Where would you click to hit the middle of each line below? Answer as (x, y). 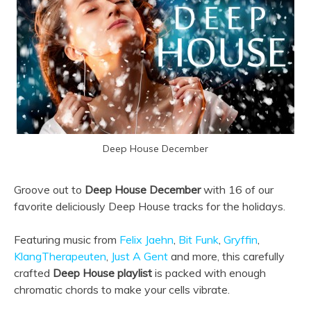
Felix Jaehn (146, 239)
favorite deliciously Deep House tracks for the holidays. (150, 206)
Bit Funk (199, 239)
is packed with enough (209, 272)
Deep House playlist (102, 272)
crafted (33, 272)
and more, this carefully (226, 256)
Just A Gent (140, 256)
